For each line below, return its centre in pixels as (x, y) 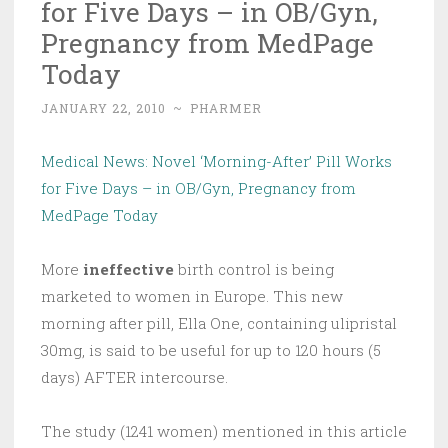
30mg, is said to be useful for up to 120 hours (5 (211, 350)
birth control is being (254, 269)
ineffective (128, 269)
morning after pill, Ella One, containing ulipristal (219, 323)
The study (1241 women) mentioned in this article (224, 431)
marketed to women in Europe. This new (192, 296)
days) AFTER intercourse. (134, 377)
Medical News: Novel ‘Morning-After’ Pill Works (216, 161)
